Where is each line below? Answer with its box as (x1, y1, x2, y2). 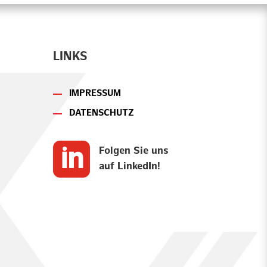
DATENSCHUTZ (69, 108, 135, 117)
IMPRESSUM (69, 89, 122, 98)
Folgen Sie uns (99, 146, 169, 156)
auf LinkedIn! (99, 162, 161, 172)
